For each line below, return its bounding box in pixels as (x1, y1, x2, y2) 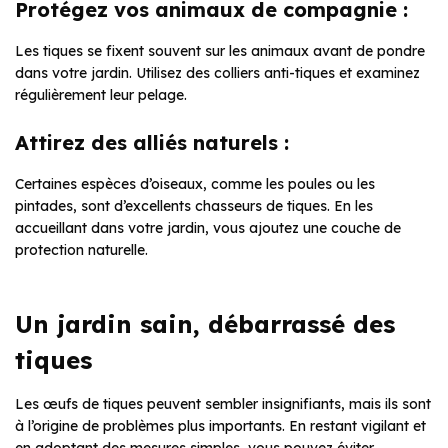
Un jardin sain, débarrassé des (15, 309, 395, 340)
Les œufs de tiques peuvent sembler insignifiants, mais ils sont (15, 395, 431, 414)
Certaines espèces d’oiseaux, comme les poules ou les (15, 175, 375, 194)
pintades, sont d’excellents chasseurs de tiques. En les (15, 197, 373, 216)
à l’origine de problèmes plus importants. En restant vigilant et (15, 417, 426, 436)
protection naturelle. (15, 241, 148, 260)
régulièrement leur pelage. (15, 86, 187, 105)
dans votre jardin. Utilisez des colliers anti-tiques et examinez (15, 64, 420, 83)
